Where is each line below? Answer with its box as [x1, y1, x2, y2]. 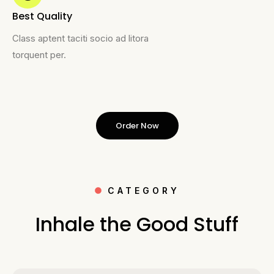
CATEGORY [107, 185, 180, 196]
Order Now [115, 119, 159, 131]
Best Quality [12, 9, 72, 23]
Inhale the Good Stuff [35, 210, 239, 238]
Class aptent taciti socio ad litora [12, 32, 149, 44]
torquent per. [12, 48, 66, 61]
